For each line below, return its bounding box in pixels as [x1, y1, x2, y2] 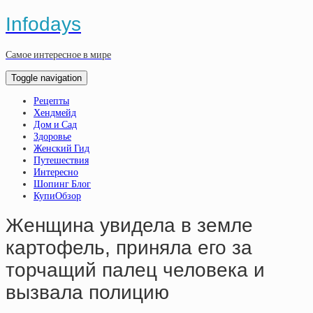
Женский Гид [34, 142, 89, 154]
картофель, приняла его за [6, 237, 252, 259]
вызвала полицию [6, 282, 169, 304]
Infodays [6, 13, 81, 35]
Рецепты [34, 94, 69, 107]
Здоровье [34, 130, 71, 143]
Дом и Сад [34, 118, 77, 131]
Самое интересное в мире [6, 48, 111, 61]
